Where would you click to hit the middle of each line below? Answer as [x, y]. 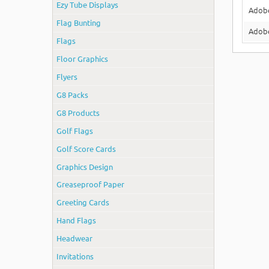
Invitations [75, 256]
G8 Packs [73, 94]
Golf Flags [75, 130]
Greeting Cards [83, 202]
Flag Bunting [79, 23]
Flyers [67, 76]
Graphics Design [85, 166]
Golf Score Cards [86, 148]
